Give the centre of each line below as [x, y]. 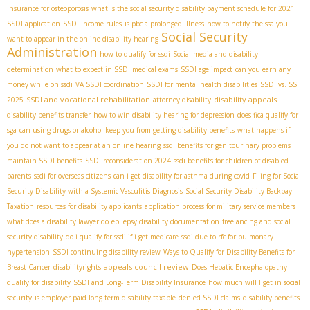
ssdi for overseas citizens [72, 175]
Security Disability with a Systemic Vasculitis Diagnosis [95, 191]
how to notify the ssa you [247, 23]
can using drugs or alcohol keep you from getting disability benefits [127, 130]
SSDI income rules [92, 23]
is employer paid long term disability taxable [105, 297]
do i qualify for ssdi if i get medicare [122, 236]
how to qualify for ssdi [135, 54]
